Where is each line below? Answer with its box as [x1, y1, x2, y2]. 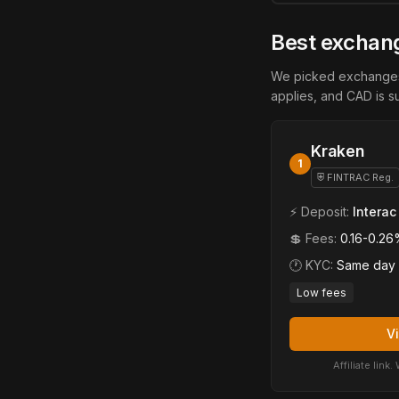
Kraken [311, 142, 364, 160]
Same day [337, 257, 395, 273]
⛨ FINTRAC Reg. [317, 171, 394, 183]
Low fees [297, 286, 346, 299]
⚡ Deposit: [289, 204, 353, 219]
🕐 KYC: [289, 257, 337, 273]
